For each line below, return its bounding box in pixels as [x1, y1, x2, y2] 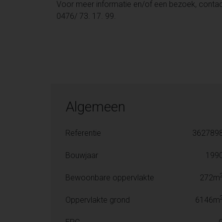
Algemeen [65, 99, 125, 115]
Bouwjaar [65, 151, 98, 161]
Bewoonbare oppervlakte [65, 173, 154, 183]
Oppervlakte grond [65, 195, 130, 205]
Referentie [65, 128, 101, 138]
